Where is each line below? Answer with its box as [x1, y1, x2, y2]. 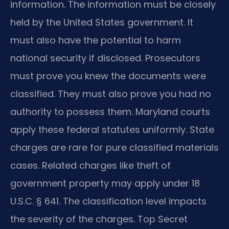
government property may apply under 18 [10, 177, 200, 190]
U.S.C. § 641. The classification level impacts [10, 195, 207, 208]
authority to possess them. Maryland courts [10, 105, 210, 119]
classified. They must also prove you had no [10, 87, 211, 101]
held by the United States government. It [10, 16, 193, 29]
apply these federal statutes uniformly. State [10, 123, 214, 136]
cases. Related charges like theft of [10, 159, 171, 172]
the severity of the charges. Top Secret [10, 213, 188, 226]
